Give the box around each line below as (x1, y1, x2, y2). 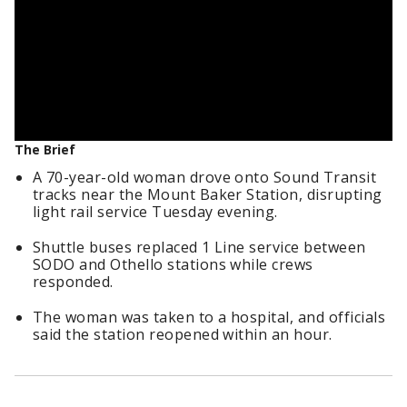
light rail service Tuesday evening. (33, 202, 278, 222)
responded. (33, 272, 114, 292)
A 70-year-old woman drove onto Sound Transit (33, 167, 377, 187)
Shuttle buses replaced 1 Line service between (33, 237, 366, 257)
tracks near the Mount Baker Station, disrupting (33, 184, 382, 204)
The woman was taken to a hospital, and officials (33, 307, 386, 327)
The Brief (15, 141, 75, 158)
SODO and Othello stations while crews (33, 254, 313, 274)
